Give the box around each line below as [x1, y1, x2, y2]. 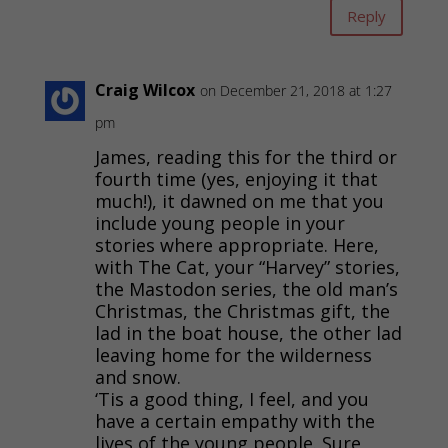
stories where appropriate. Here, [94, 232, 379, 257]
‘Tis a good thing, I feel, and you [94, 386, 369, 411]
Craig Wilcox [94, 78, 195, 101]
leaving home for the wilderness [94, 342, 372, 367]
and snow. [94, 364, 181, 389]
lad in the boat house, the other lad [94, 320, 402, 345]
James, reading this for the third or [94, 144, 397, 169]
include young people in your [94, 210, 345, 235]
